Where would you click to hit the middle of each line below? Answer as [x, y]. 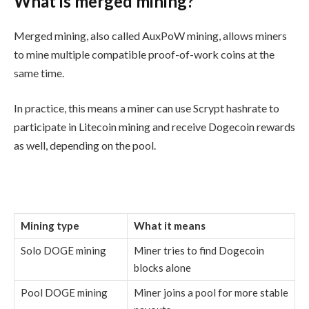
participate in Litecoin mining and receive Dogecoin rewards [154, 127]
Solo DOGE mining [63, 251]
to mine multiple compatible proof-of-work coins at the [144, 54]
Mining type [50, 226]
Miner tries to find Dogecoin [199, 251]
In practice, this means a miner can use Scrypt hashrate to [147, 108]
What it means [170, 226]
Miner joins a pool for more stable [211, 293]
